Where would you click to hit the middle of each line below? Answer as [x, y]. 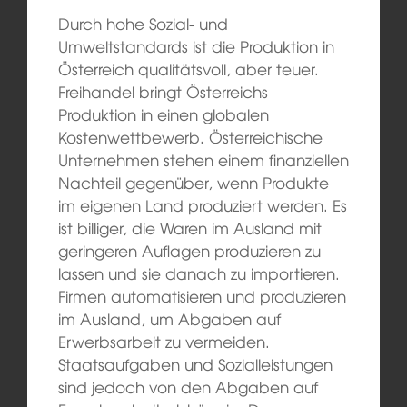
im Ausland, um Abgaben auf [169, 318]
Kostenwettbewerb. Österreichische [190, 136]
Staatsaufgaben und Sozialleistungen [195, 363]
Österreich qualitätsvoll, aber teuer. [188, 68]
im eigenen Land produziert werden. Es [202, 204]
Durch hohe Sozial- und [143, 23]
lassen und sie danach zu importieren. [199, 273]
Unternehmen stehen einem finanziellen [203, 159]
